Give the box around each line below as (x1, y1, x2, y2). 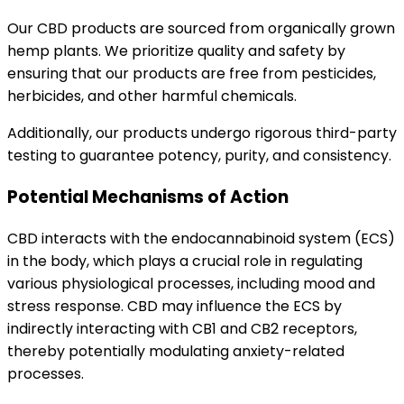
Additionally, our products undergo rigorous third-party (7, 123, 397, 144)
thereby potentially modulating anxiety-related (7, 340, 344, 362)
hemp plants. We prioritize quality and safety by (7, 41, 345, 62)
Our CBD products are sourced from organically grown (7, 18, 395, 40)
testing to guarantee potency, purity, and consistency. (7, 145, 391, 167)
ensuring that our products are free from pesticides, (7, 63, 376, 85)
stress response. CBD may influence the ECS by (7, 295, 342, 317)
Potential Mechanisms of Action (7, 184, 289, 209)
